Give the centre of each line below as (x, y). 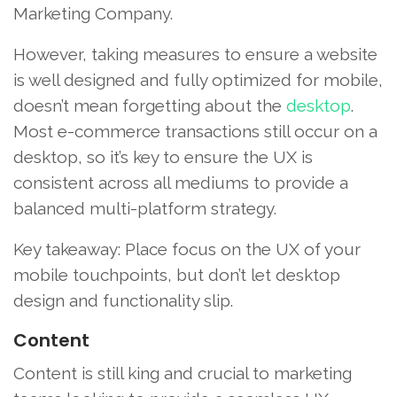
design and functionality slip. (123, 300)
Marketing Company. (93, 13)
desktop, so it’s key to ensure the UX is (163, 156)
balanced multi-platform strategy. (145, 208)
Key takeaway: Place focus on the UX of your (187, 249)
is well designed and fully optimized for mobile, (198, 79)
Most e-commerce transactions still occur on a (195, 131)
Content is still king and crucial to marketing (183, 373)
